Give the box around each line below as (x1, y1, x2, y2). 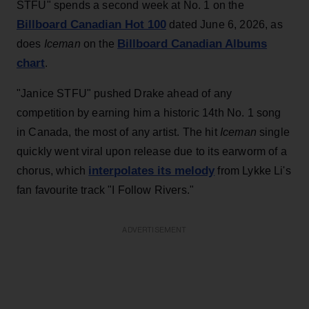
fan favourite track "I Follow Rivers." (17, 183, 195, 196)
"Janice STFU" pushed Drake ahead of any (17, 87, 232, 99)
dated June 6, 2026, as (166, 18, 283, 30)
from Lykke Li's (215, 164, 291, 177)
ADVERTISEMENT (122, 226, 187, 234)
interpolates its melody (88, 163, 215, 177)
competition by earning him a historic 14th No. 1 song (17, 106, 281, 119)
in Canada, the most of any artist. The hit (17, 126, 220, 138)
